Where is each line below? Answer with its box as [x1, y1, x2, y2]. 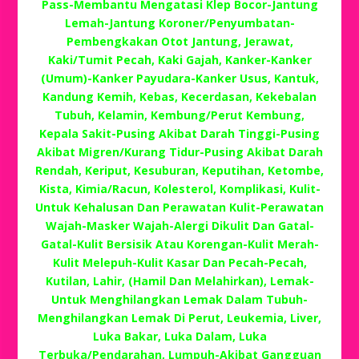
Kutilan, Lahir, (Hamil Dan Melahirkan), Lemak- [45, 272, 314, 288]
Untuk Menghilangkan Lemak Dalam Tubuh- [51, 291, 308, 307]
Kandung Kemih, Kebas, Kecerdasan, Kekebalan [42, 88, 317, 104]
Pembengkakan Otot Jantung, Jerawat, [66, 33, 293, 49]
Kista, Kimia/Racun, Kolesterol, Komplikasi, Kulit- [38, 180, 321, 196]
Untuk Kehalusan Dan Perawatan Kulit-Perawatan [35, 199, 324, 215]
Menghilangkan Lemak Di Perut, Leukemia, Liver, [38, 309, 321, 325]
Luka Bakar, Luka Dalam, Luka [92, 328, 267, 344]
